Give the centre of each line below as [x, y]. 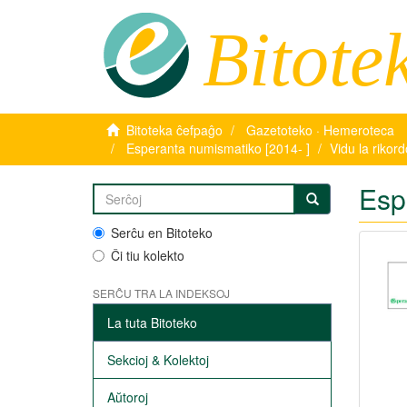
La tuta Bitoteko [152, 323]
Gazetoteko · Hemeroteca [320, 130]
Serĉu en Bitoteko [162, 233]
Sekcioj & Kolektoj [158, 360]
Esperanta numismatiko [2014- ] [218, 148]
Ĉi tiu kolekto [148, 255]
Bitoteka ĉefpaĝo [174, 130]
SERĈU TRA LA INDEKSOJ [161, 293]
